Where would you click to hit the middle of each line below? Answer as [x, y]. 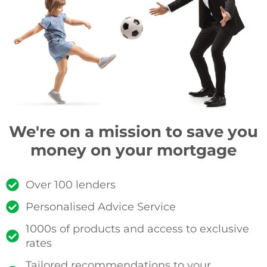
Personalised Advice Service [100, 207]
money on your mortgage [133, 150]
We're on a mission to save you [133, 131]
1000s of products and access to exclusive [137, 229]
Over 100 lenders [70, 184]
